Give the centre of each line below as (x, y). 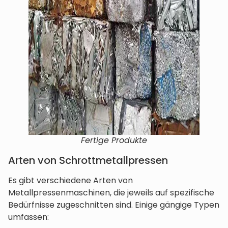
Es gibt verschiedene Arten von (70, 181)
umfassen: (28, 217)
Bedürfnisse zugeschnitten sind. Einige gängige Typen (114, 205)
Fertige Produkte (114, 140)
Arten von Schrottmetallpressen (88, 161)
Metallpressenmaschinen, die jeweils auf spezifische (111, 193)
